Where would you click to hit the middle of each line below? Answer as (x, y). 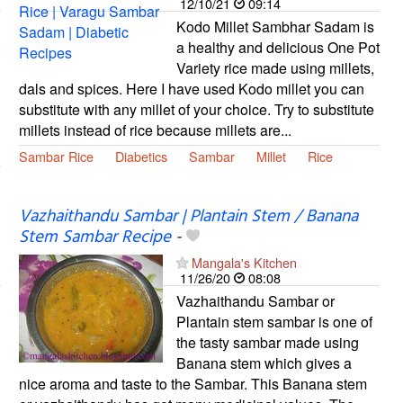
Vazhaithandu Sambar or (255, 301)
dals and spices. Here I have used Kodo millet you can (191, 88)
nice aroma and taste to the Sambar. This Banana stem (193, 384)
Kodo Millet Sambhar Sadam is (275, 26)
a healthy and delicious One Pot (278, 47)
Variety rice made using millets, (275, 67)
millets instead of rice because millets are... (155, 130)
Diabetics (141, 156)
